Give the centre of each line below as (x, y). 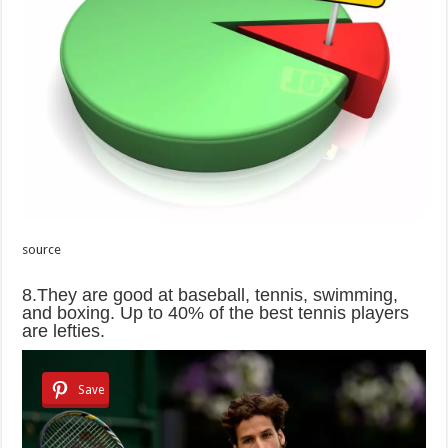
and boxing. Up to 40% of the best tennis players (216, 312)
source (42, 249)
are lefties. (64, 330)
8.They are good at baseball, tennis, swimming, (210, 294)
